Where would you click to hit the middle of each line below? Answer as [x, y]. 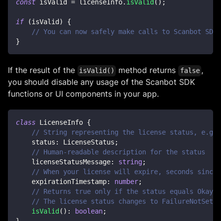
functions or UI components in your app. [83, 94]
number [126, 182]
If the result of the [43, 70]
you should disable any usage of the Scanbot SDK [101, 82]
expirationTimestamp [61, 182]
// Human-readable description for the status [118, 152]
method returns [147, 70]
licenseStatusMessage [63, 162]
